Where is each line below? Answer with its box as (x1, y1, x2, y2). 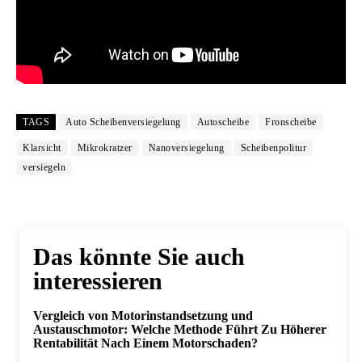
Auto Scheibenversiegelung (65, 116, 181, 128)
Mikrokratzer (77, 141, 133, 154)
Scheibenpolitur (240, 141, 306, 154)
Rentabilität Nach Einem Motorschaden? (33, 335, 258, 350)
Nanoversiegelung (148, 141, 225, 154)
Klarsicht (23, 141, 61, 154)
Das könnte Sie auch (33, 242, 245, 270)
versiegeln (23, 161, 65, 173)
